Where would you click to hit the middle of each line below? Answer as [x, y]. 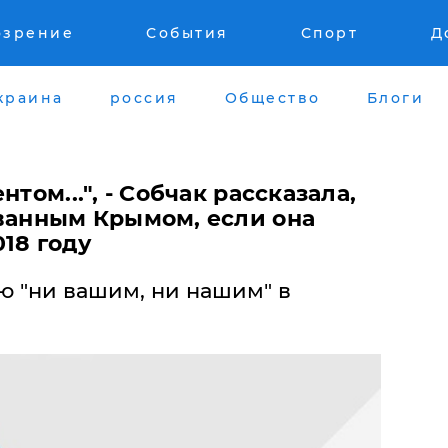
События [187, 33]
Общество [272, 97]
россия [144, 97]
